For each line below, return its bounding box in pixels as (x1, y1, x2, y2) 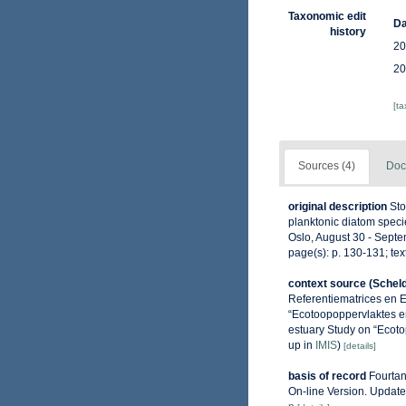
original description (288, 200, 387, 213)
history (329, 25, 366, 38)
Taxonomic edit (287, 10, 366, 23)
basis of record (288, 370, 366, 382)
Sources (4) (298, 159, 355, 172)
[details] (343, 341, 376, 351)
